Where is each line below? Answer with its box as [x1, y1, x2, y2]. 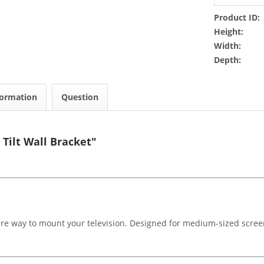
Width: [214, 39, 242, 51]
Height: [214, 25, 244, 37]
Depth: [214, 54, 242, 65]
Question [61, 91, 98, 103]
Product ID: [214, 11, 260, 23]
